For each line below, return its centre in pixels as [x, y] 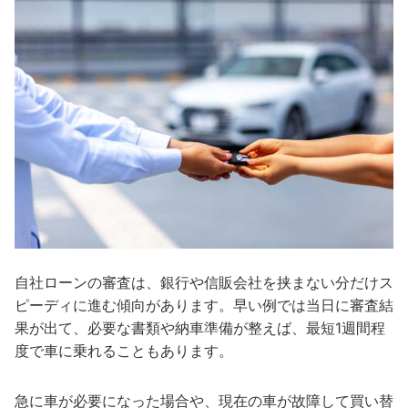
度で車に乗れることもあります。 [124, 350]
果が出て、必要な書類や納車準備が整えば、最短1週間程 [200, 327]
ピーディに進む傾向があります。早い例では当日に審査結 [204, 305]
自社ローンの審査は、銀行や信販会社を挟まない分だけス [204, 282]
